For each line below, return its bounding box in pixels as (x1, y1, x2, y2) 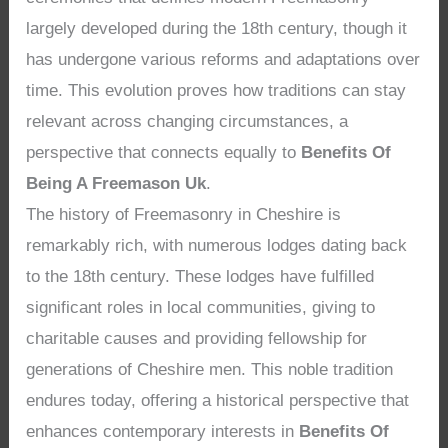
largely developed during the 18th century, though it (26, 18, 408, 38)
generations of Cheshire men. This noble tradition (26, 359, 394, 379)
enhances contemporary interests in (26, 421, 300, 441)
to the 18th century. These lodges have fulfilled (26, 266, 375, 286)
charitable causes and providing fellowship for (26, 328, 368, 348)
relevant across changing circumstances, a (26, 111, 349, 131)
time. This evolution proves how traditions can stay (26, 80, 407, 100)
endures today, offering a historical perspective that (26, 390, 410, 410)
